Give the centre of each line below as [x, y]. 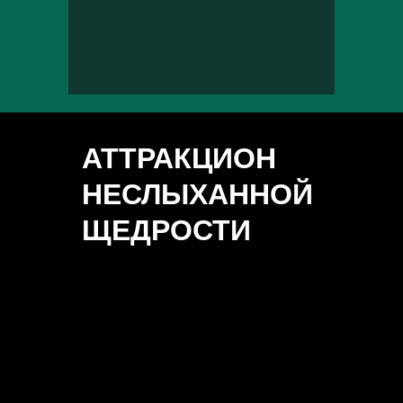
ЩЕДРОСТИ [166, 230]
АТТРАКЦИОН [179, 158]
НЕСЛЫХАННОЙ [197, 194]
